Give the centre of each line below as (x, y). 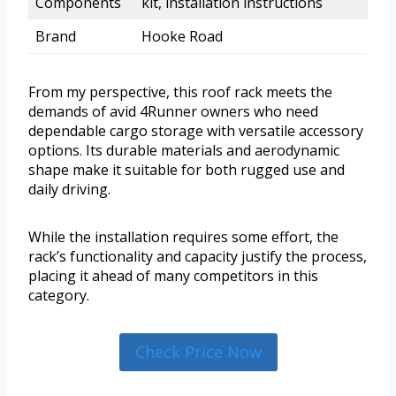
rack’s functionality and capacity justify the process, (198, 257)
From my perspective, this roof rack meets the (180, 92)
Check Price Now (198, 352)
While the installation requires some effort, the (183, 237)
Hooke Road (182, 37)
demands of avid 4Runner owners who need (173, 112)
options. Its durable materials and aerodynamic (184, 151)
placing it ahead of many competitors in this (173, 276)
